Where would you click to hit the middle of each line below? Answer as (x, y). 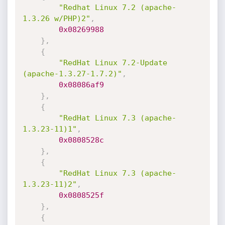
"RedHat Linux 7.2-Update (113, 63)
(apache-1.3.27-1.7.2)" (72, 74)
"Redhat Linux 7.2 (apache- (117, 8)
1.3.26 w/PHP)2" (56, 19)
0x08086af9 (81, 85)
